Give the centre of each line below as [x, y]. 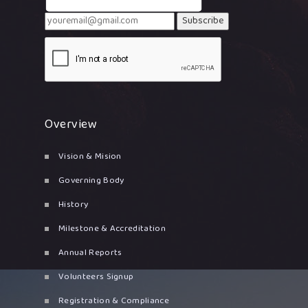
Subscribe [203, 21]
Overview [71, 125]
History [74, 205]
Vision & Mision [90, 157]
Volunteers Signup [96, 277]
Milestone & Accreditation [112, 229]
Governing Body [91, 181]
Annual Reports [90, 253]
